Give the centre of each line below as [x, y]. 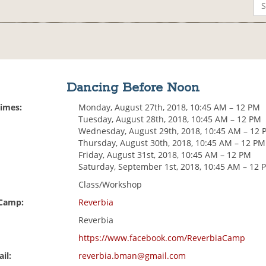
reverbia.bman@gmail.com [132, 256]
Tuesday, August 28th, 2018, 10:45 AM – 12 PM [170, 119]
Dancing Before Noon [133, 88]
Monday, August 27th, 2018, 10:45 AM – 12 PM [170, 107]
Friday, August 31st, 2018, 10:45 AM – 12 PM [165, 155]
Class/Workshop [110, 185]
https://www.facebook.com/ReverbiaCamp [162, 238]
